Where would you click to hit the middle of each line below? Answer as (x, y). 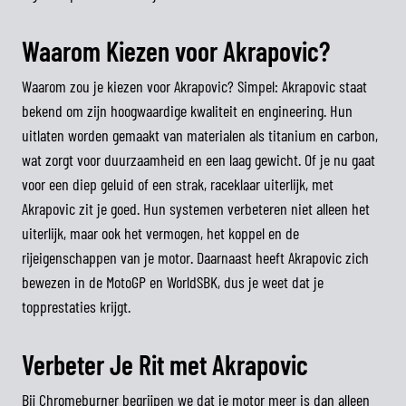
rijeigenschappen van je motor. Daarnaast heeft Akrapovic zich (195, 257)
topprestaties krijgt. (76, 306)
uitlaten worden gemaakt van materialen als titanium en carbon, (200, 135)
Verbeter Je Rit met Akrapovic (165, 364)
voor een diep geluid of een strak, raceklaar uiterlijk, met (178, 184)
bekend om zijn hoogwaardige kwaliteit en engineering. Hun (187, 111)
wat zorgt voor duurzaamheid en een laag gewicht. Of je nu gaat (198, 159)
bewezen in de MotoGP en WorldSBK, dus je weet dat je (173, 282)
